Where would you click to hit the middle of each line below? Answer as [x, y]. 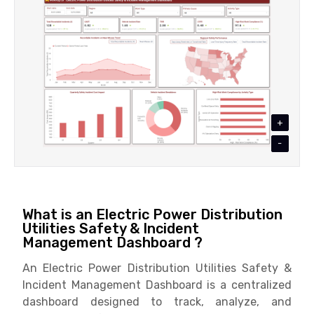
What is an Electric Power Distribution [152, 214]
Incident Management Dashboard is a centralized [157, 285]
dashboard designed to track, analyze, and [157, 301]
